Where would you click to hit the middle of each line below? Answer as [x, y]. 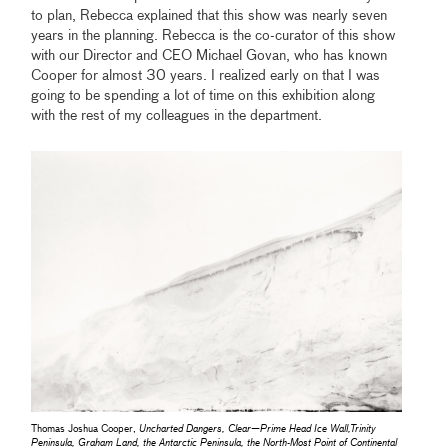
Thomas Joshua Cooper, [85, 429]
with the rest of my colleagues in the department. [177, 116]
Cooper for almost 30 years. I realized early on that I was [206, 76]
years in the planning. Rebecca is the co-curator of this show [213, 36]
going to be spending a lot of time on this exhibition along [203, 96]
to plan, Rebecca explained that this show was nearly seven [209, 16]
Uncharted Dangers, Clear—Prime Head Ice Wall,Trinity [258, 429]
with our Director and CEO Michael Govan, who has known [209, 56]
